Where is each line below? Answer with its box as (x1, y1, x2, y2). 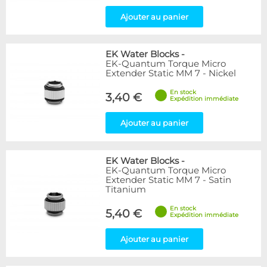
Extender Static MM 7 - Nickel (105, 68, 236, 79)
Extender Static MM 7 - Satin (105, 175, 231, 185)
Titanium (105, 184, 146, 195)
